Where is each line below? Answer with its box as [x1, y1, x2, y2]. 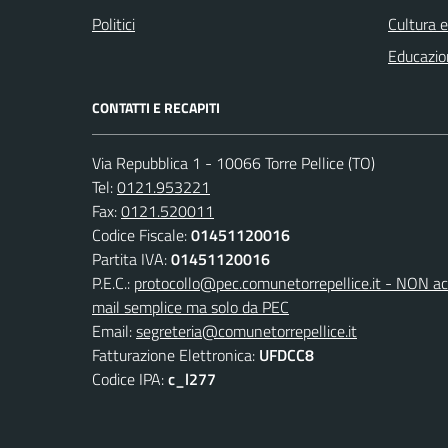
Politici [92, 11, 135, 36]
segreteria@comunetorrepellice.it [136, 318, 357, 343]
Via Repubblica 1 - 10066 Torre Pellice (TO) [92, 150, 375, 175]
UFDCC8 [259, 342, 314, 367]
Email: [92, 318, 136, 343]
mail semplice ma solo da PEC [92, 294, 289, 319]
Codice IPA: [92, 366, 168, 391]
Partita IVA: [92, 246, 171, 271]
